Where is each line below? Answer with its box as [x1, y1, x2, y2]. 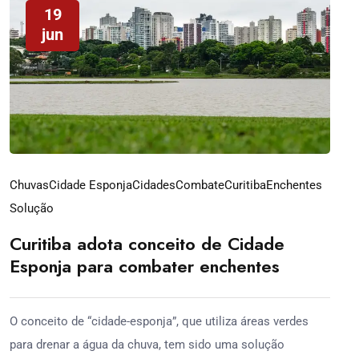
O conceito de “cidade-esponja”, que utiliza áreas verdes [10, 313, 309, 329]
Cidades [132, 177, 175, 192]
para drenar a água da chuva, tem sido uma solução [10, 337, 284, 352]
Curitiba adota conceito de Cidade [10, 230, 284, 256]
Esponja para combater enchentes [10, 252, 280, 279]
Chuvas [10, 177, 49, 192]
